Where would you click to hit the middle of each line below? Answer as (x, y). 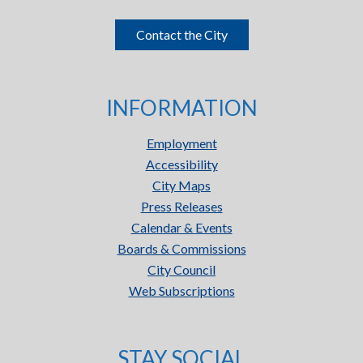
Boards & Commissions (181, 248)
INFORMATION (181, 108)
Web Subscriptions (181, 290)
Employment (181, 143)
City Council (181, 269)
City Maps (181, 185)
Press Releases (181, 206)
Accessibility (181, 164)
